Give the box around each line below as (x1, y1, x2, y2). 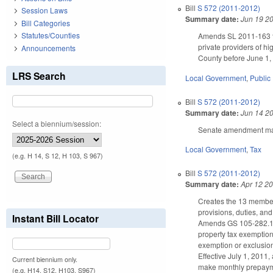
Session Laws (21, 5, 68, 16)
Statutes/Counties (21, 30, 80, 41)
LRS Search (12, 68, 66, 83)
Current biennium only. (12, 254, 77, 264)
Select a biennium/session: (12, 118, 101, 129)
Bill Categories (21, 17, 70, 28)
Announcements (21, 42, 76, 53)
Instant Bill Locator (12, 211, 99, 225)
